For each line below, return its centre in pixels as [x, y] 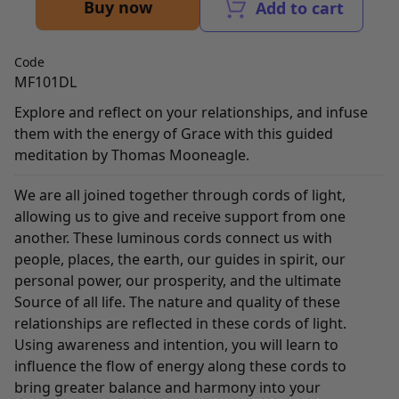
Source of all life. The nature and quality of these [177, 302]
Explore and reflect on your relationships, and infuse [191, 112]
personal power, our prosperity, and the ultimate [178, 281]
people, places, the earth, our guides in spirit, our [180, 259]
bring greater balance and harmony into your [167, 387]
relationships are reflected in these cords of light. [180, 323]
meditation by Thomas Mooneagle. [132, 155]
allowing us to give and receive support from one [180, 216]
